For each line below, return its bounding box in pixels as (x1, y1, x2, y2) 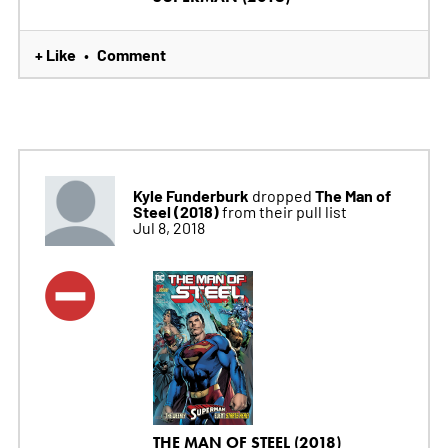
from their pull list (221, 201, 347, 222)
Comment (96, 43, 166, 66)
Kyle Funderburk (132, 184, 249, 207)
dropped (248, 185, 315, 206)
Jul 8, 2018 (132, 217, 205, 238)
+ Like (34, 43, 76, 66)
